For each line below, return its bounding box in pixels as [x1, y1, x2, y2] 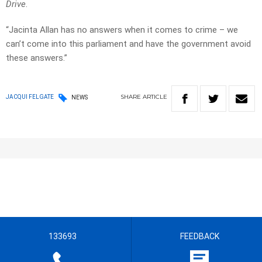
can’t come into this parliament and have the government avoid [6, 39, 251, 50]
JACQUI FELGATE [6, 94, 54, 101]
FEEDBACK [180, 232, 219, 242]
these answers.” [6, 53, 67, 64]
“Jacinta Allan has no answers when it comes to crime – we [6, 25, 238, 36]
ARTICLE [143, 93, 167, 101]
